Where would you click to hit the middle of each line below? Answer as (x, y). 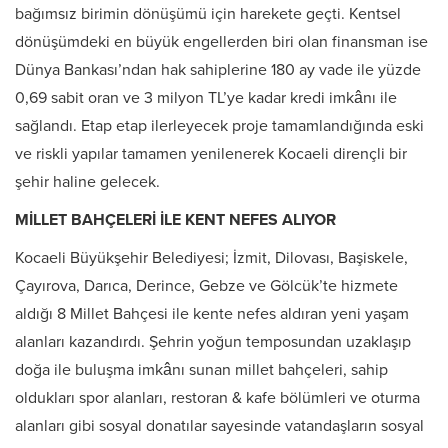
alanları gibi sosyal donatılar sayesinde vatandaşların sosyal (219, 426)
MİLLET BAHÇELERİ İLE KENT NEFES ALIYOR (175, 220)
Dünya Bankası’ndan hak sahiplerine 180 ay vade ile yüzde (218, 70)
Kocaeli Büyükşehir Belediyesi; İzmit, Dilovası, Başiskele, (211, 258)
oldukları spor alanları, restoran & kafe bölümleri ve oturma (217, 398)
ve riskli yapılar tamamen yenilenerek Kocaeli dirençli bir (211, 154)
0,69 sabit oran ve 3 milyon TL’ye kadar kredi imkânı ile (206, 98)
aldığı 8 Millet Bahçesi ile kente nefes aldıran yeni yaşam (212, 314)
